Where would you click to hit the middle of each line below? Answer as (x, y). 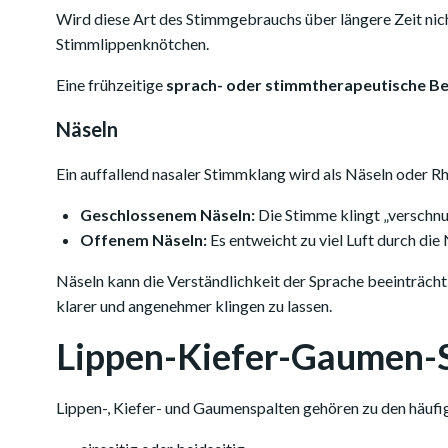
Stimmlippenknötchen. (132, 43)
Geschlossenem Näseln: (167, 214)
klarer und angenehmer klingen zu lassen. (194, 305)
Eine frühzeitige (111, 84)
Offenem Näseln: (143, 239)
